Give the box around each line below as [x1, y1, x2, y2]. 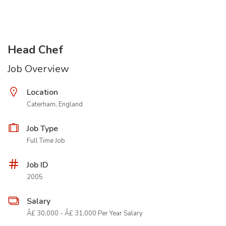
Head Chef [8, 42, 63, 58]
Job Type [27, 123, 58, 134]
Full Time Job [27, 136, 65, 145]
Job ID [27, 159, 48, 171]
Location [27, 87, 58, 98]
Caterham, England [27, 100, 83, 109]
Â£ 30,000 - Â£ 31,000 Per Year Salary [27, 209, 143, 218]
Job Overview [8, 62, 69, 76]
